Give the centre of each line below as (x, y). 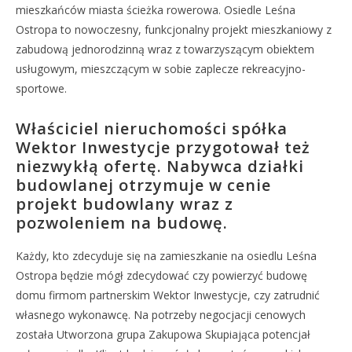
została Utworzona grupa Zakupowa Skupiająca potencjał (163, 334)
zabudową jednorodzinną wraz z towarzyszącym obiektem (165, 49)
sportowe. (41, 88)
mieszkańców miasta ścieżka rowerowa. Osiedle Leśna (156, 10)
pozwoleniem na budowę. (122, 223)
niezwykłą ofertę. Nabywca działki (160, 166)
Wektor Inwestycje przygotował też (163, 147)
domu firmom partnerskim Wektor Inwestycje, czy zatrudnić (168, 295)
